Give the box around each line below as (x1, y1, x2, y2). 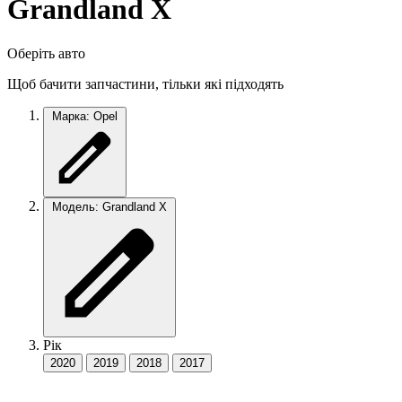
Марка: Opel (52, 109, 118, 123)
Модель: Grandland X (52, 199, 167, 214)
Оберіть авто (7, 45, 85, 61)
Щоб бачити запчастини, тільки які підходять (7, 75, 284, 92)
